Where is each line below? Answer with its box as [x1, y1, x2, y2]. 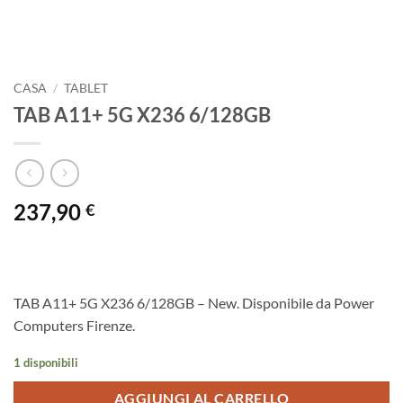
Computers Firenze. [13, 317, 135, 335]
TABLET [64, 81, 109, 95]
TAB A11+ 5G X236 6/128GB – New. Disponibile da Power [13, 294, 374, 312]
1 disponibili [13, 355, 78, 371]
